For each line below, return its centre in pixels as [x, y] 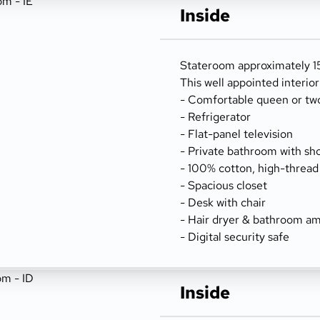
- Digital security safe [235, 237]
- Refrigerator [215, 117]
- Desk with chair [223, 202]
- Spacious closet [224, 185]
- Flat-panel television [236, 134]
